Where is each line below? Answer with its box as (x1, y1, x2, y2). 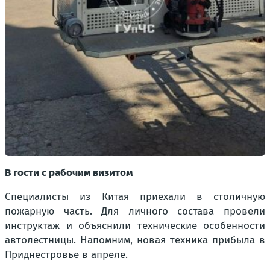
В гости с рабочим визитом (5, 166, 133, 179)
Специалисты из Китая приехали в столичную (5, 190, 265, 203)
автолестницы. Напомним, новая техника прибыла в (5, 234, 265, 246)
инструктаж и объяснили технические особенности (5, 219, 265, 232)
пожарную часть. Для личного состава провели (5, 205, 265, 218)
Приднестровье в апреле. (5, 248, 128, 261)
